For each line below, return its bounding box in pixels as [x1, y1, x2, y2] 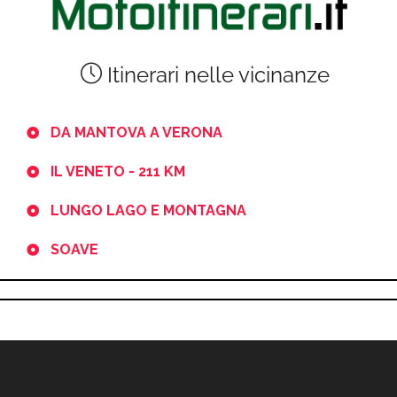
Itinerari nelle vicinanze [102, 61, 330, 88]
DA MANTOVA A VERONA [51, 123, 222, 141]
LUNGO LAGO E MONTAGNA [51, 201, 246, 219]
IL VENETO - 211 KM [51, 162, 185, 180]
